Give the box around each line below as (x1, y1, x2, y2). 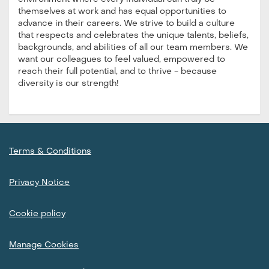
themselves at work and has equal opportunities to (18, 7, 226, 16)
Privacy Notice (9, 178, 70, 187)
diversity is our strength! (18, 79, 119, 88)
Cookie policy (9, 210, 65, 218)
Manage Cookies (9, 241, 79, 249)
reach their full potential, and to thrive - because (18, 67, 217, 76)
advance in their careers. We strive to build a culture (18, 19, 235, 28)
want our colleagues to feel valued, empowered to (18, 55, 225, 64)
